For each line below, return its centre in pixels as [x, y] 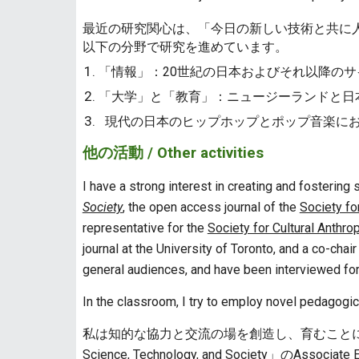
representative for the [145, 228]
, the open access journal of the [211, 207]
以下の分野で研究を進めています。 [185, 47]
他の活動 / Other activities [173, 153]
